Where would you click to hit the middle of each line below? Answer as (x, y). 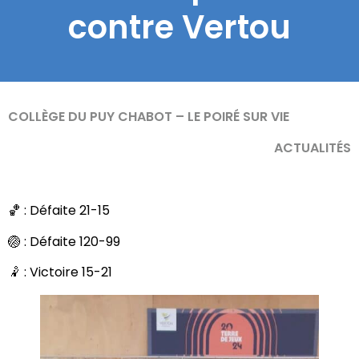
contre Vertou (179, 27)
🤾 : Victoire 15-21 (60, 272)
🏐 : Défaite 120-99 (64, 241)
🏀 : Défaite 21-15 (59, 211)
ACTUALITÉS (313, 147)
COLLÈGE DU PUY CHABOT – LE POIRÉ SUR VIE (149, 117)
